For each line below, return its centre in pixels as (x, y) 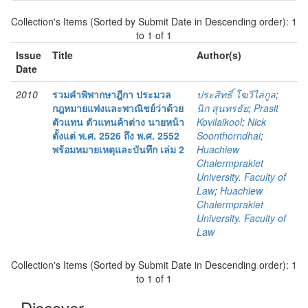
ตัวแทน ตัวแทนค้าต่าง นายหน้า (118, 122)
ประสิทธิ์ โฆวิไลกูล (236, 95)
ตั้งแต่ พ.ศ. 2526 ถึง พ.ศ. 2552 (116, 136)
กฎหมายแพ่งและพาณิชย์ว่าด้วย (118, 108)
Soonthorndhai (229, 136)
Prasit (266, 108)
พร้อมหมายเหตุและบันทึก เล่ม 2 (118, 150)
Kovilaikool (219, 122)
